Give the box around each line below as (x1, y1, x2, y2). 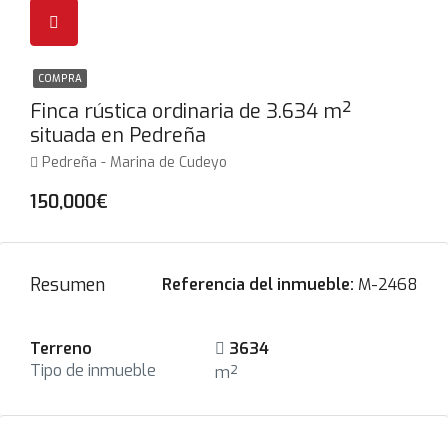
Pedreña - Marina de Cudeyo (42, 153, 227, 172)
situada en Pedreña (30, 122, 206, 149)
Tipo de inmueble (30, 360, 156, 381)
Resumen (30, 272, 105, 297)
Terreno (30, 338, 92, 359)
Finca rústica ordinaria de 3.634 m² (30, 98, 351, 125)
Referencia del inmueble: (162, 274, 354, 295)
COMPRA (38, 72, 82, 85)
